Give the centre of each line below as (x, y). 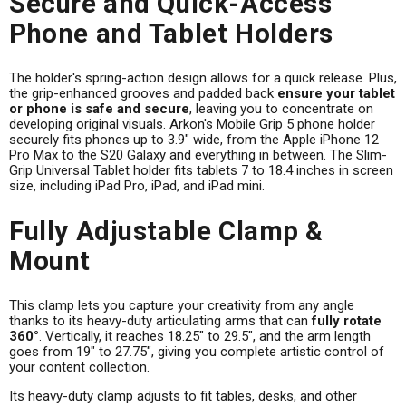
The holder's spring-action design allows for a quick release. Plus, (203, 78)
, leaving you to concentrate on (281, 109)
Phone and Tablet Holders (172, 34)
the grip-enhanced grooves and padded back (141, 94)
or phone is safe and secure (99, 109)
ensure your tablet (336, 94)
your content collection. (79, 367)
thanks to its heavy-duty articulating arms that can (159, 320)
